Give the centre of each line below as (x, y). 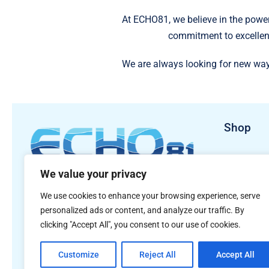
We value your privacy (93, 174)
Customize (78, 255)
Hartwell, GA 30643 (70, 207)
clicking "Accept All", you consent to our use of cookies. (141, 225)
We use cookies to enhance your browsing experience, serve (150, 196)
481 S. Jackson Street (76, 190)
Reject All (157, 255)
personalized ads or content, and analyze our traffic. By (142, 210)
